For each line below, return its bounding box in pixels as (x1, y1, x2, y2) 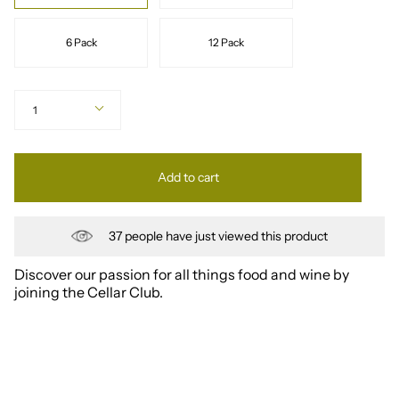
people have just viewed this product (122, 227, 328, 244)
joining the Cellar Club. (14, 282, 163, 301)
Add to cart (157, 168, 219, 185)
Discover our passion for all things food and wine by (14, 265, 349, 283)
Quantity (13, 88, 56, 102)
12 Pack (208, 35, 244, 49)
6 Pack (65, 35, 97, 49)
